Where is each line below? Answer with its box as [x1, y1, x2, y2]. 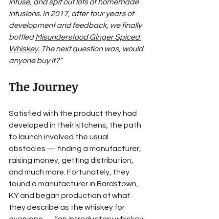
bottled [9, 33, 35, 42]
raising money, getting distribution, [9, 156, 135, 165]
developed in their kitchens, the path [9, 121, 143, 130]
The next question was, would [40, 45, 145, 53]
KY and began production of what [9, 192, 132, 200]
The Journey [9, 78, 78, 95]
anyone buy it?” [9, 57, 62, 65]
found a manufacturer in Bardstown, [9, 180, 140, 188]
